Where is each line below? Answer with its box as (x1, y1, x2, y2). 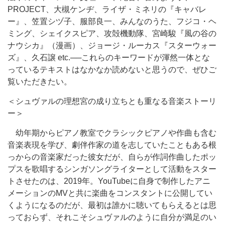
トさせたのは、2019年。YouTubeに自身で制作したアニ (8, 177, 210, 185)
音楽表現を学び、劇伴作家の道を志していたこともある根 (8, 141, 216, 149)
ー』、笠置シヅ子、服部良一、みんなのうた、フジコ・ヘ (8, 17, 216, 26)
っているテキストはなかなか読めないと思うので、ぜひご (8, 65, 216, 74)
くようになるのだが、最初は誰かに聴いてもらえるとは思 (8, 201, 216, 209)
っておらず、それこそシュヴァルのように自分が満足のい (8, 213, 216, 221)
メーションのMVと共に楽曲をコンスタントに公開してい (8, 189, 212, 197)
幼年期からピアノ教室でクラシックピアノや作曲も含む (8, 129, 216, 137)
